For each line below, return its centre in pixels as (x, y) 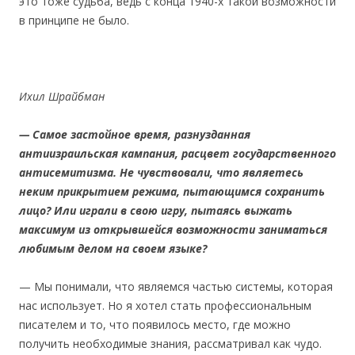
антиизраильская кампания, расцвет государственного (177, 153)
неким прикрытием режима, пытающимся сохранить (172, 191)
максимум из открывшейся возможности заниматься (173, 229)
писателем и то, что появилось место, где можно (155, 324)
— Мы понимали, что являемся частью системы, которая (176, 286)
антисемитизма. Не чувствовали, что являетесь (161, 172)
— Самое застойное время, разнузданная (135, 134)
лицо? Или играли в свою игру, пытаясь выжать (156, 210)
